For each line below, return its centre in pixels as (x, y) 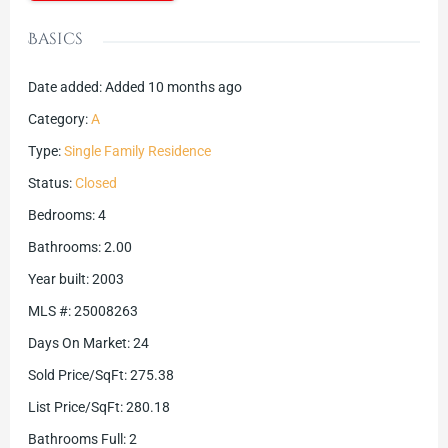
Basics (55, 39)
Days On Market (77, 343)
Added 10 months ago (173, 87)
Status (48, 183)
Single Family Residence (137, 151)
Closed (95, 183)
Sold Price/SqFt (75, 375)
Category (56, 119)
